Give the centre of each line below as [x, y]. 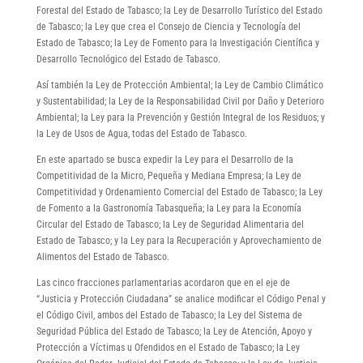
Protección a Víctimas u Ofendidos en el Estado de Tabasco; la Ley [168, 347]
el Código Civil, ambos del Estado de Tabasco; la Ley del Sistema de [169, 315]
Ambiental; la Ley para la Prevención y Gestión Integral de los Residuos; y [180, 117]
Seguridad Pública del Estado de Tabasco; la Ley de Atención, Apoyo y [174, 331]
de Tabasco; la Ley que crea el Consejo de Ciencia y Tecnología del [168, 26]
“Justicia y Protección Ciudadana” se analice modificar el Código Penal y [181, 299]
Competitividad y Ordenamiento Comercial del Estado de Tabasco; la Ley [179, 192]
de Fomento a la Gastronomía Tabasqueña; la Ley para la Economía [169, 208]
